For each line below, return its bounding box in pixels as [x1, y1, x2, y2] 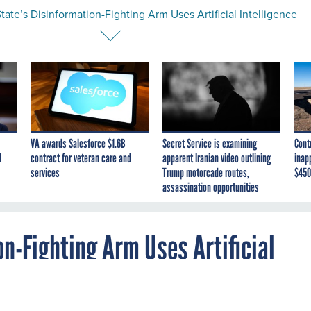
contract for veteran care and [31, 150, 131, 166]
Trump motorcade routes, [162, 165, 249, 180]
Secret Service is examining [162, 135, 257, 151]
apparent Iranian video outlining [162, 150, 271, 166]
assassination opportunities [162, 179, 259, 195]
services [31, 165, 60, 180]
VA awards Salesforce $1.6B [31, 135, 126, 151]
